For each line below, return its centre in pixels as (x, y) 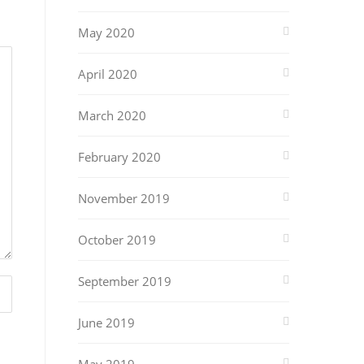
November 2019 (124, 198)
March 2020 (112, 115)
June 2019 (106, 323)
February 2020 (119, 157)
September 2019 (125, 281)
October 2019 (117, 240)
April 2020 (108, 74)
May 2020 (106, 32)
